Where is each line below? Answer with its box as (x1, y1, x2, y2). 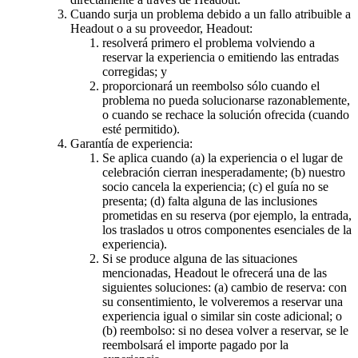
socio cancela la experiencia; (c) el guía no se (102, 179, 328, 193)
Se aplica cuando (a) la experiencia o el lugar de (102, 150, 343, 165)
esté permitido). (102, 121, 180, 136)
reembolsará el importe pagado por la (102, 337, 288, 352)
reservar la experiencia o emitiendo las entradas (102, 50, 339, 64)
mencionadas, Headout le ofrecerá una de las (102, 265, 327, 280)
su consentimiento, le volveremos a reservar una (102, 294, 343, 308)
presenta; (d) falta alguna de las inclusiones (102, 193, 317, 208)
